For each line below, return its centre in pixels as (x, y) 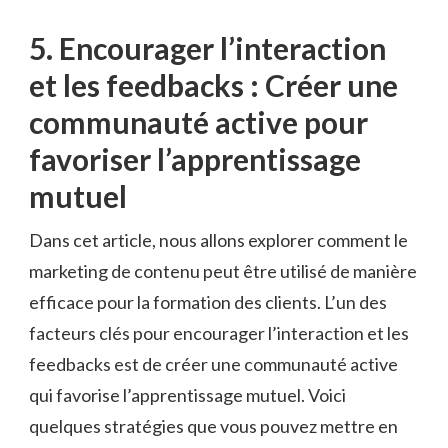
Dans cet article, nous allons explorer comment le (218, 239)
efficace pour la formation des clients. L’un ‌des (208, 301)
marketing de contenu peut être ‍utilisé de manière (223, 270)
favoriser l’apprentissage (195, 158)
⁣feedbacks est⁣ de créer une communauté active (213, 363)
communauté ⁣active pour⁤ (198, 121)
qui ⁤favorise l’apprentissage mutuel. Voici (187, 394)
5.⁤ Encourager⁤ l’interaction (207, 47)
